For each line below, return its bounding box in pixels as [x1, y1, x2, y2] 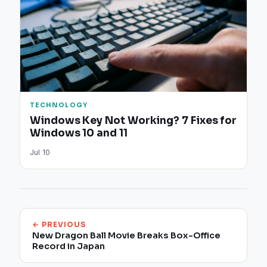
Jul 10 [30, 148, 51, 157]
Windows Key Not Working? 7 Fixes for [30, 114, 237, 128]
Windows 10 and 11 [30, 127, 128, 140]
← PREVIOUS [32, 220, 86, 229]
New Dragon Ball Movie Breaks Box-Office [32, 230, 221, 241]
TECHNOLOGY [30, 101, 88, 110]
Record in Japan [32, 241, 105, 252]
